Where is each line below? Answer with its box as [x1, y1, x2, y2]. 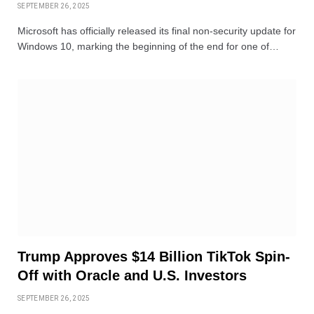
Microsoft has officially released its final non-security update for [18, 25, 296, 37]
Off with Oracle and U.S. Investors [18, 268, 247, 284]
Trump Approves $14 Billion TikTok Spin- [18, 249, 290, 265]
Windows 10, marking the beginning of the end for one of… [18, 41, 279, 53]
